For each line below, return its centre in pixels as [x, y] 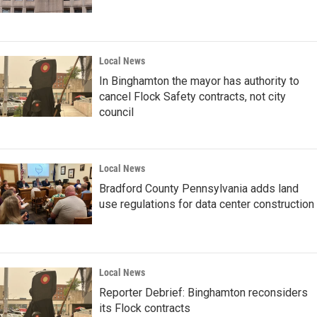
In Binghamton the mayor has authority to [199, 81]
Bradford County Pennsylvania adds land [199, 189]
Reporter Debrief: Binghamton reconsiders [203, 293]
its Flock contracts [145, 309]
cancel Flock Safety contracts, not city [192, 97]
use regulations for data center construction [207, 204]
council [116, 113]
